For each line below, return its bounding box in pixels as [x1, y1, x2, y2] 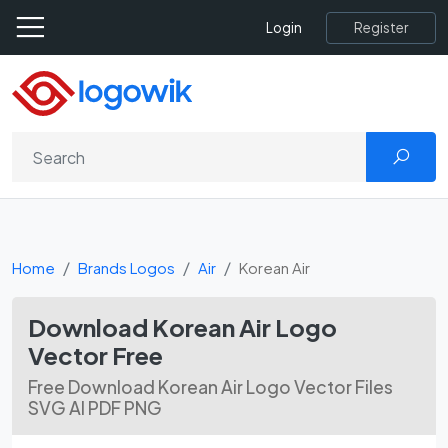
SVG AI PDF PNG [28, 397, 162, 419]
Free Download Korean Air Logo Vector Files [28, 376, 393, 398]
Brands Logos [78, 258, 175, 277]
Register [354, 18, 408, 36]
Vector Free [28, 340, 163, 370]
